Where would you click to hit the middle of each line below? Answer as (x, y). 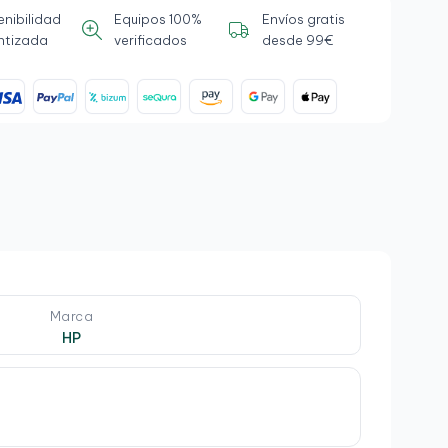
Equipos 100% (158, 19)
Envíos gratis (304, 19)
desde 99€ (298, 40)
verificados (151, 40)
